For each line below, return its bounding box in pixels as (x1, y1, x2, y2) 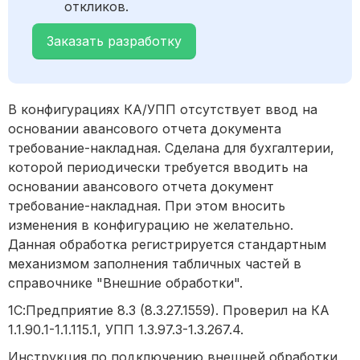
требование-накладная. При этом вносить (8, 198, 285, 215)
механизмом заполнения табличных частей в (8, 256, 301, 272)
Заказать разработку (47, 33, 182, 50)
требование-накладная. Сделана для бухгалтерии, (8, 140, 334, 157)
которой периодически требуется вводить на (8, 159, 308, 176)
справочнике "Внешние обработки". (8, 275, 243, 292)
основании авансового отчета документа (8, 121, 281, 137)
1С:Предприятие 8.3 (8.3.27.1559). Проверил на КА (8, 302, 329, 319)
